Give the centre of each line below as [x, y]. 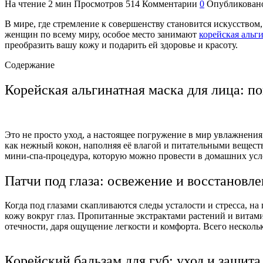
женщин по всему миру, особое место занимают [102, 34]
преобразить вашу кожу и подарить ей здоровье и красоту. [121, 45]
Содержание [30, 65]
